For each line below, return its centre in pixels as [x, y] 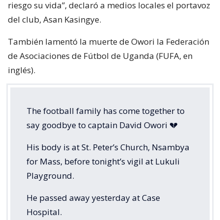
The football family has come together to [106, 111]
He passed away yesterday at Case [93, 198]
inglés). [22, 70]
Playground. [50, 176]
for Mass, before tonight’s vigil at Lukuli [103, 162]
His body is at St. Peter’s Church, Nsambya [108, 147]
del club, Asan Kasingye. [55, 20]
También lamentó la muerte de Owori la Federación [109, 42]
